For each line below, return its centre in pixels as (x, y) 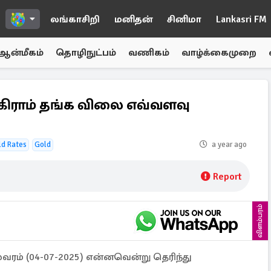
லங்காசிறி (75, 19)
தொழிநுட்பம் (86, 53)
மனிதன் (133, 19)
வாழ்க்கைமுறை (219, 53)
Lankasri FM (241, 19)
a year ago (229, 145)
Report (227, 177)
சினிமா (184, 19)
